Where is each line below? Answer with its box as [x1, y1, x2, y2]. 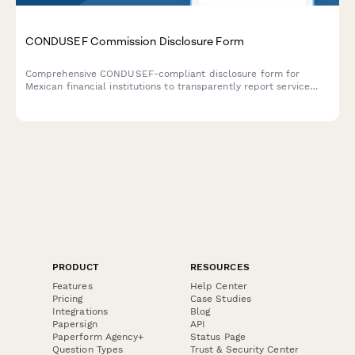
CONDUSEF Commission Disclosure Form [25, 34, 244, 48]
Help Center [190, 280, 247, 292]
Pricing [52, 292, 83, 304]
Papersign [52, 318, 97, 330]
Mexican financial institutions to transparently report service [25, 81, 310, 93]
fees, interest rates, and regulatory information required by [25, 94, 303, 105]
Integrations [52, 305, 108, 317]
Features [52, 280, 93, 292]
